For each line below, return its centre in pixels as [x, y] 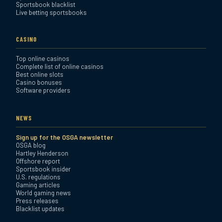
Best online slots [40, 74]
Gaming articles [38, 185]
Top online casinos [43, 58]
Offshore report [38, 161]
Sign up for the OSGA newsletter [64, 137]
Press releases [37, 200]
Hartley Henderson [42, 153]
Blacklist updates [40, 208]
